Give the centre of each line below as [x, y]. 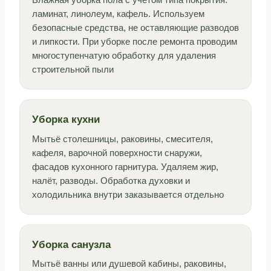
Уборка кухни [66, 119]
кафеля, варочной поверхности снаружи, [117, 153]
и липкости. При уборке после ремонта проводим [135, 42]
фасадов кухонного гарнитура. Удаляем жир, [125, 167]
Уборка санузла [71, 244]
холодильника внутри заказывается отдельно [128, 194]
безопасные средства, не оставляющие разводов [135, 28]
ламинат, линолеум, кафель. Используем [118, 14]
